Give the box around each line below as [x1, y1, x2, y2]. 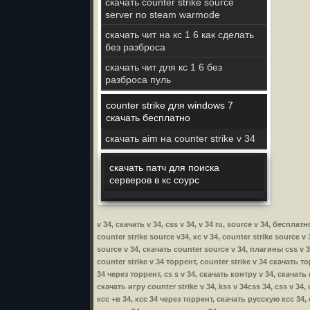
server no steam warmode [105, 9, 220, 20]
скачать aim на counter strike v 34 [105, 133, 255, 144]
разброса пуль [105, 74, 171, 85]
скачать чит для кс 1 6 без [105, 62, 222, 73]
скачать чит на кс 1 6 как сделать [105, 29, 254, 40]
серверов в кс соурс [109, 174, 199, 185]
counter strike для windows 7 [106, 100, 233, 111]
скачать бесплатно [106, 112, 190, 123]
